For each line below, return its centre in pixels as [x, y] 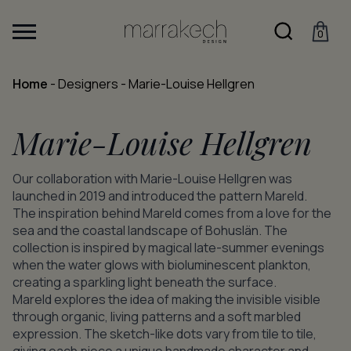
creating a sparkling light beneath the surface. [145, 282]
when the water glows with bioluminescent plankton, [162, 265]
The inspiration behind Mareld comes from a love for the [172, 213]
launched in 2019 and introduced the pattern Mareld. [160, 196]
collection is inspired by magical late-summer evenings [168, 248]
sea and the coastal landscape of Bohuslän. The [150, 230]
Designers [88, 84]
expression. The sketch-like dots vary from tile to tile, [165, 334]
